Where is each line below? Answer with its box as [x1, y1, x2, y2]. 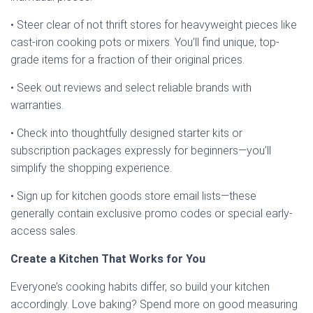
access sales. [10, 224, 78, 238]
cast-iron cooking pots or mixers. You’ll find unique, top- [10, 35, 279, 49]
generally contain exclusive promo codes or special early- [10, 206, 293, 220]
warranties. [10, 98, 64, 112]
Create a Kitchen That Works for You [10, 252, 205, 265]
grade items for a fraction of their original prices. [10, 52, 245, 66]
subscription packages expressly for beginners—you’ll [10, 143, 271, 157]
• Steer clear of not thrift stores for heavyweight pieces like [10, 17, 297, 31]
